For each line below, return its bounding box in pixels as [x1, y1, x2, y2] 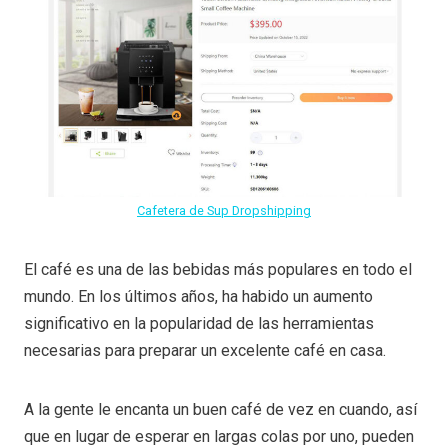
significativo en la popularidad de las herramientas [24, 313, 374, 333]
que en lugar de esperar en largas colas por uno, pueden [24, 426, 414, 446]
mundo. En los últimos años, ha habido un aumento [24, 286, 373, 306]
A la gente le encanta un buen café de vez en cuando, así [24, 399, 417, 419]
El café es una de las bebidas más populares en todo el [24, 259, 412, 279]
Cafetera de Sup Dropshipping [137, 202, 311, 218]
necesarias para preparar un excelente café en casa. [24, 340, 386, 360]
